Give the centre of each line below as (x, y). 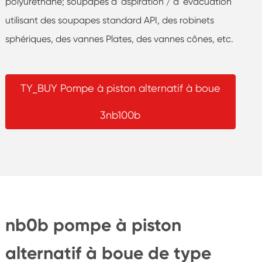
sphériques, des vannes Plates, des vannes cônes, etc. (119, 39)
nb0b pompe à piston (93, 225)
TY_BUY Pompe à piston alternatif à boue (120, 88)
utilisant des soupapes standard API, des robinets (109, 20)
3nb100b (120, 115)
